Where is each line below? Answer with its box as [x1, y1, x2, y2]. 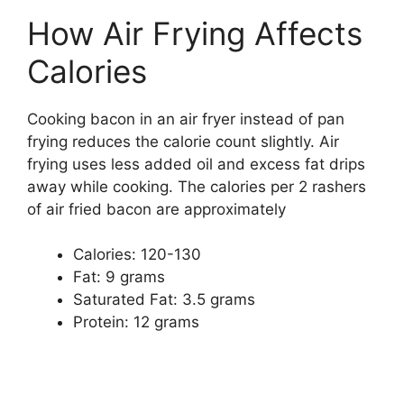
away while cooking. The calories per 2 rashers [27, 177, 366, 196]
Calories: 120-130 [73, 245, 201, 264]
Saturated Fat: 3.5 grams [73, 290, 255, 309]
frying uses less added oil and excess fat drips [27, 154, 365, 173]
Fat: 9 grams [73, 268, 165, 287]
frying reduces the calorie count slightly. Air [27, 132, 339, 151]
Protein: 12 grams [73, 313, 199, 332]
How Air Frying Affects [27, 14, 363, 52]
